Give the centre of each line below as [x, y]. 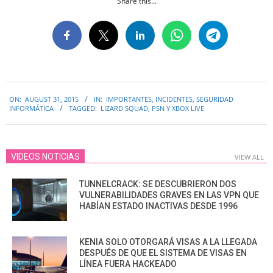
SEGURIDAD [215, 99]
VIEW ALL [249, 157]
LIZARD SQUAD [124, 108]
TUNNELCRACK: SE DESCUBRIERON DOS [158, 184]
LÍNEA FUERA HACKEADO [128, 264]
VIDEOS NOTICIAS [45, 157]
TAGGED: [83, 108]
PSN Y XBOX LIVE [178, 108]
